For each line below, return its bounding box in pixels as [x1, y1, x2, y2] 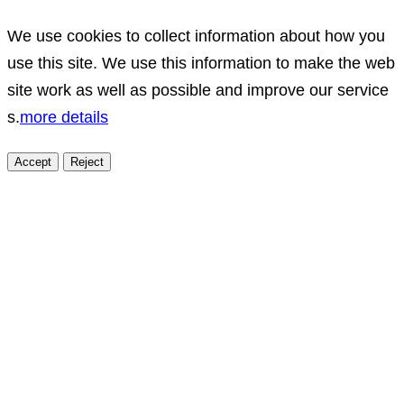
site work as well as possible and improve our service [7, 81, 389, 100]
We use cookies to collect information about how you [7, 27, 385, 46]
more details [20, 108, 108, 127]
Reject [70, 155, 104, 170]
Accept [14, 155, 51, 170]
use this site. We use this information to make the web [7, 54, 395, 73]
